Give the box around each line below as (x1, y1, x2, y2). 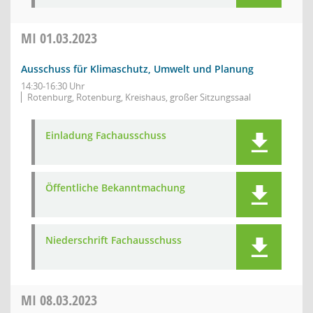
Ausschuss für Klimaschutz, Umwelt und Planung (21, 62, 254, 75)
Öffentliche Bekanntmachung (45, 181, 185, 194)
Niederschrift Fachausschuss (45, 233, 182, 247)
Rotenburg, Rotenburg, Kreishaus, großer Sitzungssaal (27, 91, 251, 103)
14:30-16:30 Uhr (21, 80, 85, 92)
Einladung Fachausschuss (45, 129, 166, 142)
